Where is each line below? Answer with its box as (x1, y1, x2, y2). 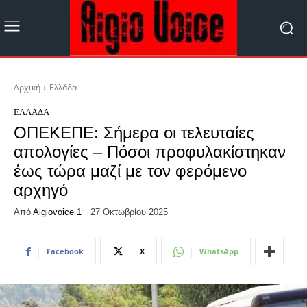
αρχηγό (14, 180, 68, 199)
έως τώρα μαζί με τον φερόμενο (14, 161, 247, 180)
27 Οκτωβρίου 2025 (90, 207, 168, 218)
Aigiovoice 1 (33, 206, 82, 217)
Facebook (47, 246, 84, 257)
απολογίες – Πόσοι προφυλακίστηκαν (14, 142, 286, 161)
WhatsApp (199, 246, 238, 257)
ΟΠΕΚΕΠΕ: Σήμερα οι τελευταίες (14, 123, 254, 142)
